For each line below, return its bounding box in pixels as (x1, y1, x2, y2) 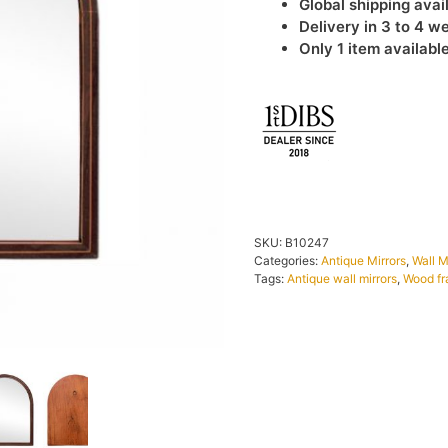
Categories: (254, 252, 321, 268)
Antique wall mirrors (287, 270, 397, 286)
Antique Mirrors (321, 252, 406, 268)
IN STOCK (366, 83, 439, 103)
